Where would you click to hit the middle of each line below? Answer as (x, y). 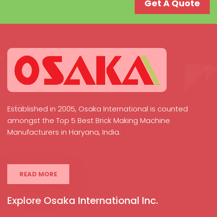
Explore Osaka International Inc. (83, 201)
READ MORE (38, 174)
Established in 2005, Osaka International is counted (98, 109)
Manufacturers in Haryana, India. (64, 132)
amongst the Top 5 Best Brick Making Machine (89, 121)
